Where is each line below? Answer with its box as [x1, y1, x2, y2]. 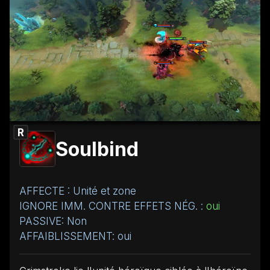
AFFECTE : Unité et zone [19, 184, 136, 197]
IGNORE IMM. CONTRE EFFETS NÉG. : [19, 199, 206, 212]
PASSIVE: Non [19, 215, 87, 227]
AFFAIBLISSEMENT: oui [19, 230, 131, 242]
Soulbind [55, 137, 139, 161]
